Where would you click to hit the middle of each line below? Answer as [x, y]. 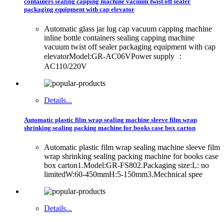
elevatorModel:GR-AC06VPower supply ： [114, 56]
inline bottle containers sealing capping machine [119, 37]
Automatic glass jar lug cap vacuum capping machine [128, 28]
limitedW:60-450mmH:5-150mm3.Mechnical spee [123, 174]
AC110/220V [65, 66]
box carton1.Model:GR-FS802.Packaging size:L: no [126, 165]
